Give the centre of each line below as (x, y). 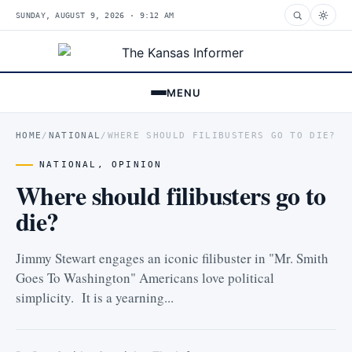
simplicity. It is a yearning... (95, 297)
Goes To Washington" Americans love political (145, 278)
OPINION (137, 165)
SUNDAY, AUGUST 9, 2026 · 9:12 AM (95, 15)
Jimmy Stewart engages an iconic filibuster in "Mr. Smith (172, 258)
